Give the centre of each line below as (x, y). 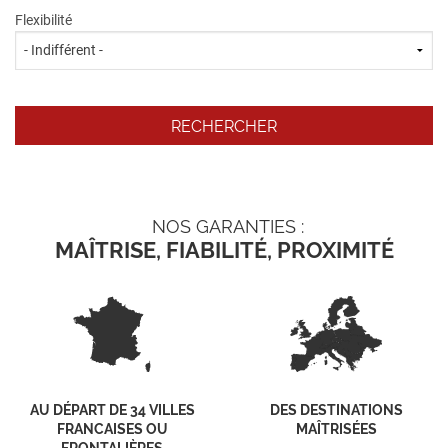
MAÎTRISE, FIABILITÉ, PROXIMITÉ (224, 250)
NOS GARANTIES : (228, 227)
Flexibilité (43, 19)
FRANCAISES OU (112, 428)
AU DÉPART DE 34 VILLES (112, 409)
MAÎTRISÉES (336, 428)
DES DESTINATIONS (336, 409)
